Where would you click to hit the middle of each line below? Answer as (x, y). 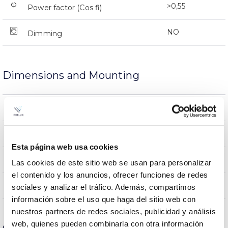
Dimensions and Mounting (71, 75)
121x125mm (153, 133)
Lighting (43, 187)
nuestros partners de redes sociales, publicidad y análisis (114, 212)
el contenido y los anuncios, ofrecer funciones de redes (110, 175)
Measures (45, 135)
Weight (41, 109)
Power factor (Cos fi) (65, 7)
